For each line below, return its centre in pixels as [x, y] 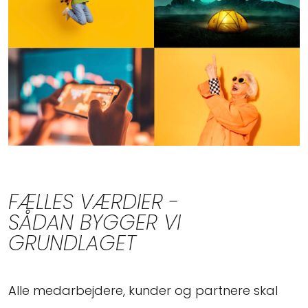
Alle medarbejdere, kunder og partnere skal [143, 290]
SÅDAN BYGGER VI [95, 222]
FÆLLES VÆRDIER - [93, 202]
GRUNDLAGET [72, 243]
